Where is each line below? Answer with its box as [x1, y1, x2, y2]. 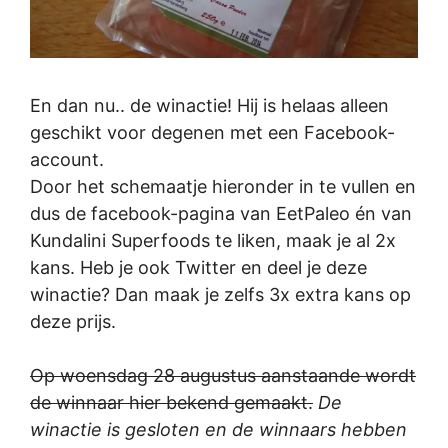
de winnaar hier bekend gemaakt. [30, 391, 313, 413]
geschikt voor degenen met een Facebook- [30, 121, 395, 143]
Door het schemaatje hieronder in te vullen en [30, 175, 416, 197]
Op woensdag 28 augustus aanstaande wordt [30, 364, 416, 386]
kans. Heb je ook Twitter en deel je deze [30, 256, 367, 278]
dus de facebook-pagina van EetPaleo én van [30, 202, 412, 224]
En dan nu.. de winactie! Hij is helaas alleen [30, 94, 389, 116]
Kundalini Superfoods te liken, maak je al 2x [30, 229, 396, 251]
